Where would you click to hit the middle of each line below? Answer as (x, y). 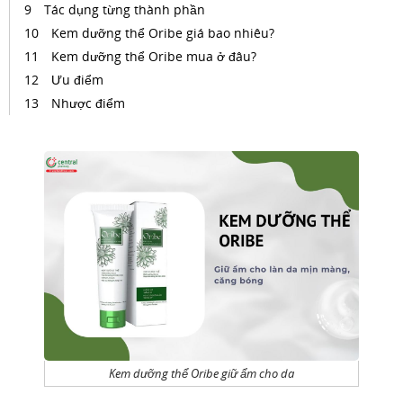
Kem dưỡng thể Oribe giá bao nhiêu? (163, 33)
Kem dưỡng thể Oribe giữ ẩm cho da (201, 374)
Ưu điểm (77, 80)
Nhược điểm (88, 103)
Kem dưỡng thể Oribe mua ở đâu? (154, 56)
